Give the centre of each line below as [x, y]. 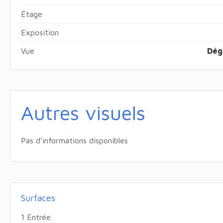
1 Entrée [36, 217]
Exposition [40, 32]
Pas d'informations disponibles [74, 140]
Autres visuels [83, 112]
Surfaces [38, 198]
